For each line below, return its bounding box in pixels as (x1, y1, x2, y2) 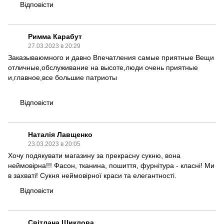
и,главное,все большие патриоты (8, 73, 117, 81)
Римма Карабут (28, 32, 82, 40)
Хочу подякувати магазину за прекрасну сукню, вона (8, 151, 180, 159)
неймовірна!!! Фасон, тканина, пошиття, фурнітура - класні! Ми (8, 161, 214, 169)
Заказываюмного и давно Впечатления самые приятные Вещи (8, 53, 214, 61)
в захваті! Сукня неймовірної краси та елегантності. (8, 171, 176, 179)
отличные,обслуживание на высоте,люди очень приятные (8, 63, 198, 71)
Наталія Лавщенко (28, 130, 92, 138)
